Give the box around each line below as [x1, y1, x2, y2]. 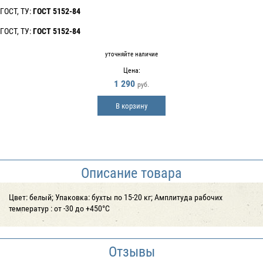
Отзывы [108, 242, 155, 261]
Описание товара [81, 163, 182, 182]
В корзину [116, 100, 147, 111]
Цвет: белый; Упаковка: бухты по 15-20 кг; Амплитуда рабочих [9, 191, 222, 203]
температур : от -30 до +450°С [9, 203, 110, 214]
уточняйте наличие [105, 49, 158, 58]
